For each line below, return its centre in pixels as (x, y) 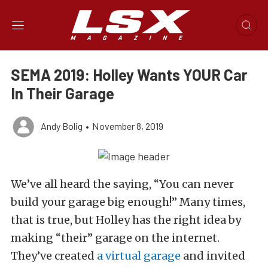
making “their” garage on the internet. (115, 238)
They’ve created (54, 256)
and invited (213, 256)
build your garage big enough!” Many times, (128, 202)
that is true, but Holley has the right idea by (126, 220)
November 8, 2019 (128, 126)
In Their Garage (63, 93)
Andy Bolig (62, 126)
